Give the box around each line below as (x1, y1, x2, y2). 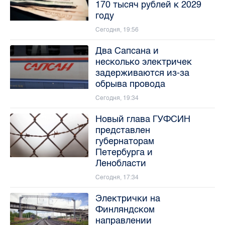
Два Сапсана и (95, 45, 159, 56)
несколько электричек (95, 56, 192, 67)
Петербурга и (95, 146, 153, 158)
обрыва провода (95, 78, 165, 89)
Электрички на (95, 192, 160, 204)
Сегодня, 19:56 (95, 26, 139, 33)
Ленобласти (95, 157, 146, 169)
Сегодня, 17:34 (95, 173, 139, 181)
